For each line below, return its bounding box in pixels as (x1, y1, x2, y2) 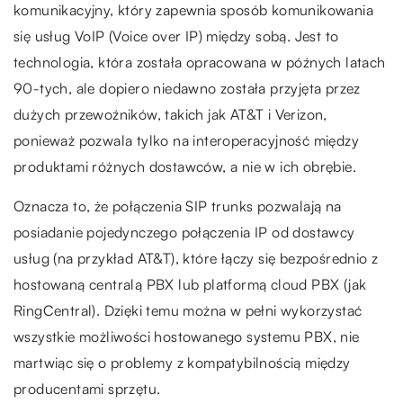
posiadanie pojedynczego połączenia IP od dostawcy (13, 223, 355, 242)
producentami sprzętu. (13, 380, 161, 399)
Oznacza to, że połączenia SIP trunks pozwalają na (13, 197, 342, 216)
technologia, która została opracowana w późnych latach (13, 53, 386, 72)
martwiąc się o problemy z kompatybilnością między (13, 354, 351, 372)
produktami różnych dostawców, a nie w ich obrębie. (13, 157, 356, 176)
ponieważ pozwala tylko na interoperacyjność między (13, 131, 359, 150)
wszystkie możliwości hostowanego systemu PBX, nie (13, 327, 360, 346)
